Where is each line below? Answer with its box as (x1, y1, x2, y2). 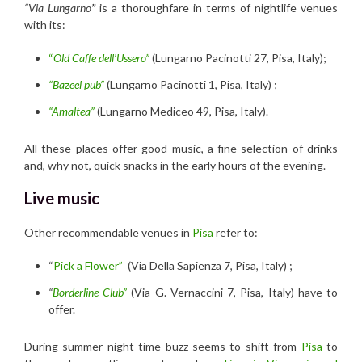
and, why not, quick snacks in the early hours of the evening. (24, 158, 326, 172)
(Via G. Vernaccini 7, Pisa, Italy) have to (131, 284, 339, 299)
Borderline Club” (53, 284, 128, 299)
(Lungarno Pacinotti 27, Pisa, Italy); (149, 50, 326, 65)
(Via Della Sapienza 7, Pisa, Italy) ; (125, 258, 293, 272)
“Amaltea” (48, 103, 95, 118)
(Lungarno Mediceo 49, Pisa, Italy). (97, 103, 268, 118)
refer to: (213, 225, 258, 239)
